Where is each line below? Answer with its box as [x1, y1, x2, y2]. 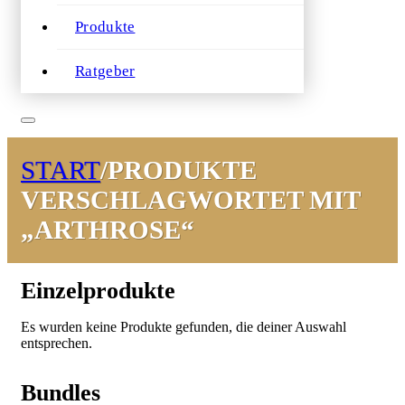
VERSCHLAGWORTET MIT [21, 185, 360, 214]
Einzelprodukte [21, 278, 175, 304]
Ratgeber [75, 62, 136, 80]
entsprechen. [21, 335, 92, 351]
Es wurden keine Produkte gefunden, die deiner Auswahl [21, 319, 346, 334]
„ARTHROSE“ [21, 215, 194, 244]
